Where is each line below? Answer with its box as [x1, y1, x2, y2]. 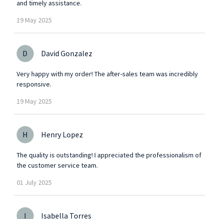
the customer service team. [16, 160, 98, 170]
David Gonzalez [41, 48, 92, 58]
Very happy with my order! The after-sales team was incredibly [16, 69, 198, 78]
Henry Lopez [41, 129, 83, 139]
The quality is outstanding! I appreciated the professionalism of [16, 150, 201, 159]
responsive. [16, 79, 51, 88]
